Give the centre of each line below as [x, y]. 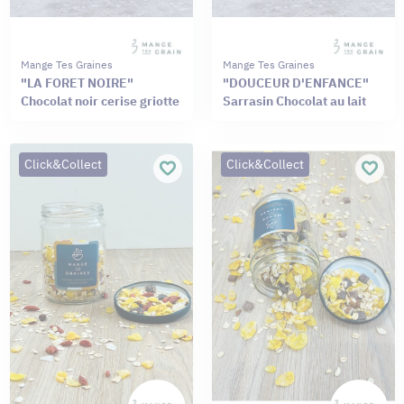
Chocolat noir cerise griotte [100, 101]
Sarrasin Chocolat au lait [294, 101]
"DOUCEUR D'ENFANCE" [295, 83]
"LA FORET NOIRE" [77, 83]
